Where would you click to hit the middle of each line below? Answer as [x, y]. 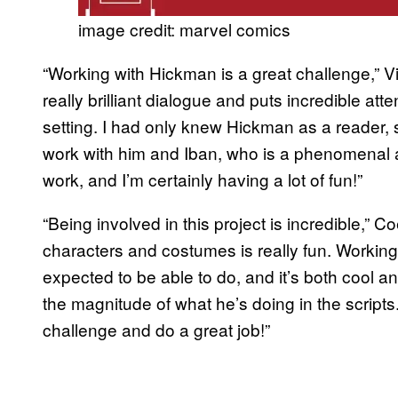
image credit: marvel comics [184, 29]
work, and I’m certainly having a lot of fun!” [203, 179]
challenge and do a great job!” [156, 330]
